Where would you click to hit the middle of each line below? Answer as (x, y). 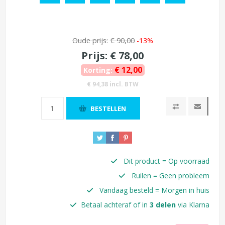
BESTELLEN (108, 108)
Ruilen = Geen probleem (170, 176)
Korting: (98, 70)
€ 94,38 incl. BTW (113, 84)
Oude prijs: (90, 41)
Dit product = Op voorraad (165, 161)
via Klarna (193, 205)
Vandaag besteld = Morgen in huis (153, 190)
